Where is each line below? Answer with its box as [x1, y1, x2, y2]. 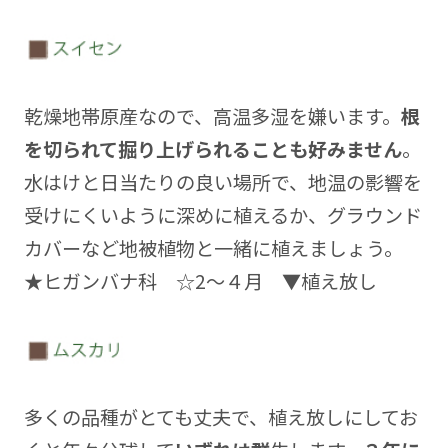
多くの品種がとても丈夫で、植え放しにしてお [23, 403, 418, 432]
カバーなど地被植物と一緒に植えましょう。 [23, 233, 403, 262]
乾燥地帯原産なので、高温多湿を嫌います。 [23, 101, 401, 130]
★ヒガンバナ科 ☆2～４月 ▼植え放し [23, 266, 377, 295]
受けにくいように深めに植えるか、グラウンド [23, 200, 422, 229]
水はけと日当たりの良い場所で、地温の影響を [23, 167, 422, 196]
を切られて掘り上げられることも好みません [23, 134, 402, 163]
